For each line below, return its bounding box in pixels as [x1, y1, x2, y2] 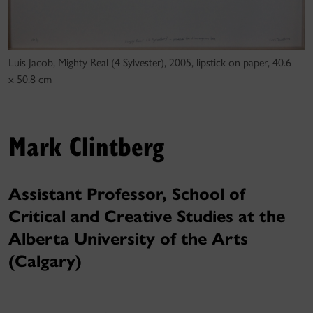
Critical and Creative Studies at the [8, 205, 285, 227]
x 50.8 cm [8, 72, 52, 86]
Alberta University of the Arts [8, 228, 248, 249]
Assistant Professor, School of [8, 183, 245, 205]
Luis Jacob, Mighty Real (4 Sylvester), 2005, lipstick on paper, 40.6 [8, 55, 291, 69]
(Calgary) [8, 250, 82, 272]
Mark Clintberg [8, 126, 164, 163]
